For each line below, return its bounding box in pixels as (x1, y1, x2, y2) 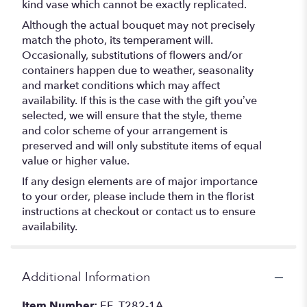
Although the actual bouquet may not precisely (22, 18, 255, 33)
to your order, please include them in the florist (22, 189, 254, 204)
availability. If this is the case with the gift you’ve (22, 93, 257, 108)
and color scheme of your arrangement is (22, 123, 228, 138)
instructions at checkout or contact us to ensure (22, 204, 256, 219)
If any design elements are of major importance (22, 174, 258, 189)
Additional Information (22, 269, 150, 286)
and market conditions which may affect (22, 78, 220, 93)
